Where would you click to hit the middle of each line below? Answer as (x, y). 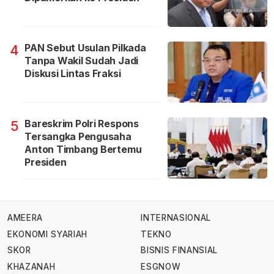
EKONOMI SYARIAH (48, 234)
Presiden (46, 162)
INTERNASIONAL (176, 218)
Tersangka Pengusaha (78, 137)
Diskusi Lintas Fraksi (73, 74)
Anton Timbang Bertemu (83, 150)
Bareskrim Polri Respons (82, 124)
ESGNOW (161, 267)
